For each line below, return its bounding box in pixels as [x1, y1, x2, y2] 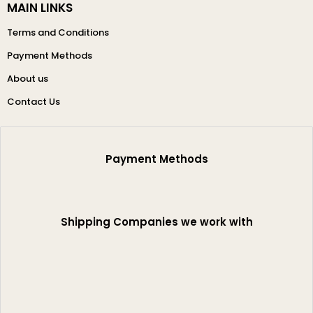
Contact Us [7, 95, 60, 109]
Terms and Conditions [7, 26, 109, 40]
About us [7, 72, 48, 86]
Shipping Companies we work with [60, 214, 253, 230]
